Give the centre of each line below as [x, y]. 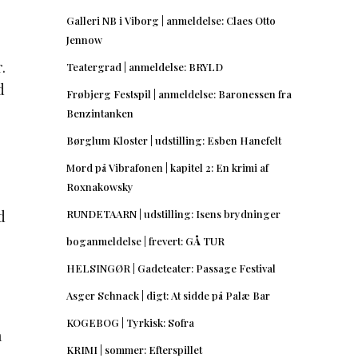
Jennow [84, 39]
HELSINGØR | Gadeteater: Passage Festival [171, 268]
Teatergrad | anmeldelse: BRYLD [145, 66]
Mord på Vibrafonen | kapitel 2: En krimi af [167, 167]
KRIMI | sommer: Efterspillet [134, 349]
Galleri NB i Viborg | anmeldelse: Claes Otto [171, 20]
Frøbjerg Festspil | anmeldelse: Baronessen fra [179, 93]
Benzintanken [100, 113]
